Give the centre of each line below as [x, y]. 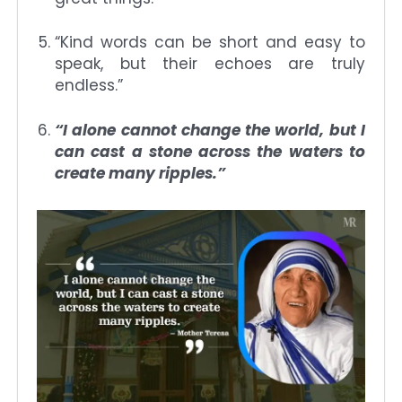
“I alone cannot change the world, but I [210, 130]
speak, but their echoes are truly [210, 64]
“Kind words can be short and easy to [210, 43]
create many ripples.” [140, 173]
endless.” [89, 86]
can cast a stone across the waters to [210, 151]
